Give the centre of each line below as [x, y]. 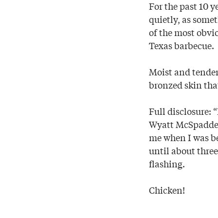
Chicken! [167, 190]
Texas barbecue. [182, 45]
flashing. [167, 164]
